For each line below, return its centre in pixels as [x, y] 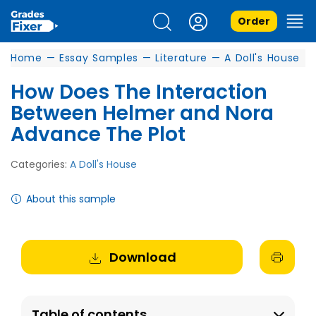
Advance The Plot [98, 134]
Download [142, 257]
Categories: [40, 164]
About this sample [71, 199]
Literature [182, 58]
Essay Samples [99, 58]
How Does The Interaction [139, 92]
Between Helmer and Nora [142, 113]
